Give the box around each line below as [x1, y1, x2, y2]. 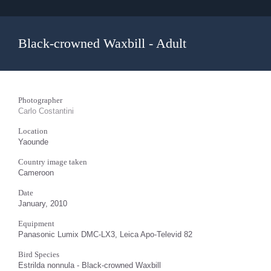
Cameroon [18, 168, 54, 177]
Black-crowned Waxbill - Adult [18, 36, 186, 51]
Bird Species [18, 250, 59, 259]
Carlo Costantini [18, 106, 74, 116]
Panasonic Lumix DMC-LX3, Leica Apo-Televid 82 [18, 230, 192, 239]
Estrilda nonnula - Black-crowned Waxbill [18, 261, 161, 270]
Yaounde [18, 137, 48, 146]
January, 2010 [18, 199, 67, 208]
